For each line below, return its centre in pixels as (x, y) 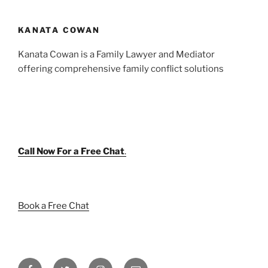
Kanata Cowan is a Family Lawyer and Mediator (116, 54)
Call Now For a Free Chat (71, 151)
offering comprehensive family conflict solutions (121, 68)
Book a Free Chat (54, 206)
